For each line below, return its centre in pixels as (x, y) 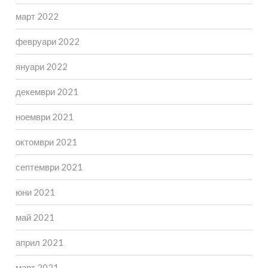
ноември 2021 (44, 117)
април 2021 (39, 243)
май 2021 (35, 217)
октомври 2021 (46, 142)
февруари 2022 (47, 42)
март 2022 (37, 16)
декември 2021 (47, 92)
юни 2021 (35, 192)
